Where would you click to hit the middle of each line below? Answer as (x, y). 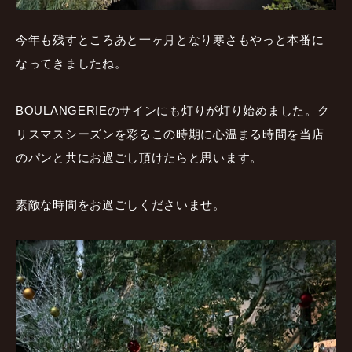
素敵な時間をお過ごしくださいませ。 (121, 204)
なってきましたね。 (71, 63)
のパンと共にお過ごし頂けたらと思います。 (139, 157)
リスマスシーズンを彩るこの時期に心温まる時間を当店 (170, 134)
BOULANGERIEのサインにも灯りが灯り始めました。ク (173, 110)
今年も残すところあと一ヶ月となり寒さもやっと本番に (170, 39)
